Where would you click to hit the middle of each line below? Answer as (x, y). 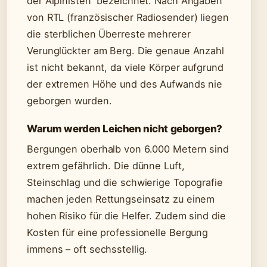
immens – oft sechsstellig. (87, 249)
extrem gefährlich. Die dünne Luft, (106, 166)
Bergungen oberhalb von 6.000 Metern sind (128, 149)
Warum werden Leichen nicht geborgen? (125, 129)
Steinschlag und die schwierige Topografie (125, 183)
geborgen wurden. (69, 101)
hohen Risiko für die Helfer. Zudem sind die (126, 216)
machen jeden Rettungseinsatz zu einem (121, 199)
